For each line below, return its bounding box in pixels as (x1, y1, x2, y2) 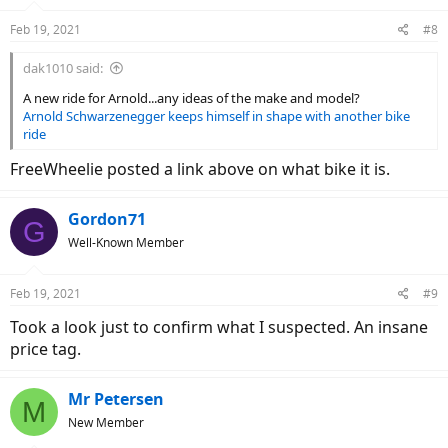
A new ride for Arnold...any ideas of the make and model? (23, 89, 360, 108)
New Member (68, 414, 144, 432)
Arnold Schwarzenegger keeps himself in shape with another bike (23, 107, 410, 126)
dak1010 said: (23, 59, 103, 78)
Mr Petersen (68, 388, 164, 411)
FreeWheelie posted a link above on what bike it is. (10, 158, 390, 181)
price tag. (10, 338, 81, 361)
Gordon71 (68, 208, 146, 231)
